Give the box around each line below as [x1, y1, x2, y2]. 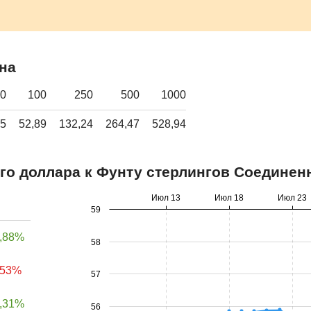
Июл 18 [215, 193, 244, 203]
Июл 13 [151, 193, 180, 203]
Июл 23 [278, 193, 307, 203]
